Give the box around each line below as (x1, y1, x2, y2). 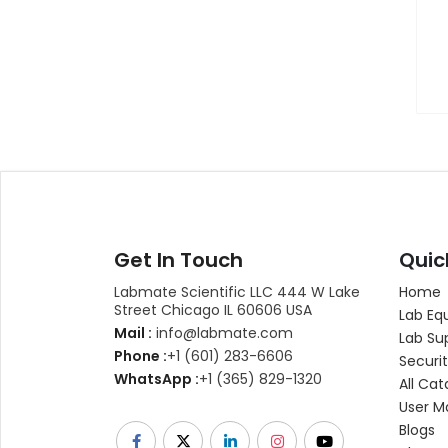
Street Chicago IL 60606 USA (114, 299, 312, 320)
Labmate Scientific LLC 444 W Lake (114, 281, 360, 302)
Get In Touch (114, 245, 243, 274)
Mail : (114, 322, 152, 343)
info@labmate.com (152, 322, 293, 343)
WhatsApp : (114, 368, 199, 389)
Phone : (114, 345, 167, 366)
